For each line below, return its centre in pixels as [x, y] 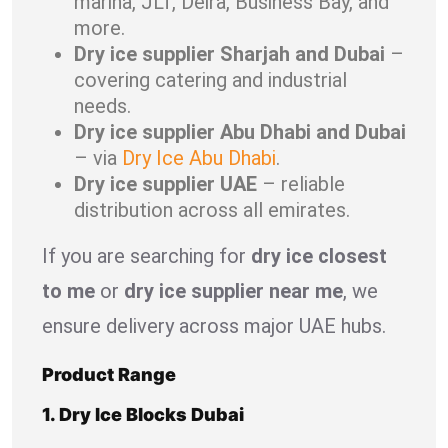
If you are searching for [146, 255]
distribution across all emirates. [212, 209]
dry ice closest [319, 255]
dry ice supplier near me [233, 290]
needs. [102, 105]
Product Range [109, 374]
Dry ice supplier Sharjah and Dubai [229, 53]
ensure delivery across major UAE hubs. [214, 325]
